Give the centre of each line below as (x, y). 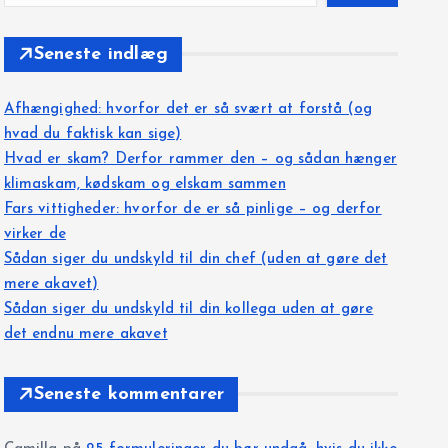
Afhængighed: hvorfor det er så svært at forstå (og (188, 109)
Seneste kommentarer (129, 394)
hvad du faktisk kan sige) (92, 134)
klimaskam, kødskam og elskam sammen (144, 184)
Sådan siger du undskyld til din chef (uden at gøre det (195, 259)
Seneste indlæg (101, 54)
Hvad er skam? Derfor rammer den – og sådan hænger (200, 159)
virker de (34, 234)
